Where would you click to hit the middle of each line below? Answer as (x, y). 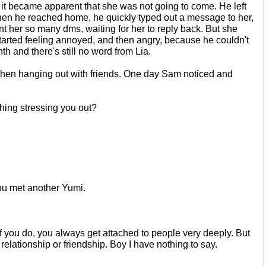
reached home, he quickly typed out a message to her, (141, 17)
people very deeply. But (201, 233)
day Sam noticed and (188, 74)
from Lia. (134, 51)
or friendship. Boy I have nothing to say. (135, 244)
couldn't (232, 40)
